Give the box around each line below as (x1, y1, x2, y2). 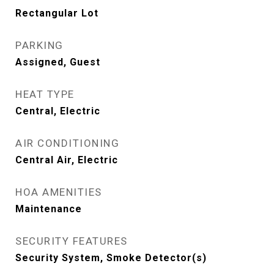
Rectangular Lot (15, 7, 98, 19)
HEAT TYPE (15, 88, 75, 100)
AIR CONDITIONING (15, 137, 119, 149)
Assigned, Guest (15, 56, 100, 68)
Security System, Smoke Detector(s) (15, 252, 207, 264)
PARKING (15, 39, 64, 51)
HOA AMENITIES (15, 186, 102, 198)
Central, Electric (15, 105, 100, 117)
